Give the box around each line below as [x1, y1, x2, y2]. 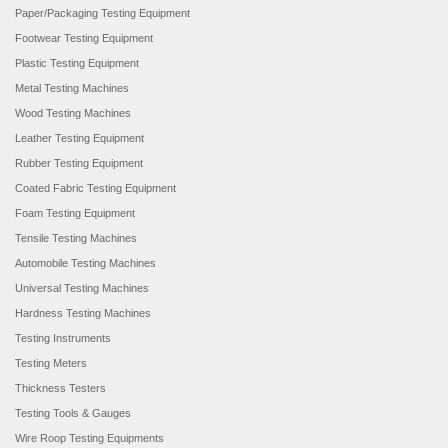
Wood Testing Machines [15, 107, 131, 119]
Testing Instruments [15, 332, 111, 344]
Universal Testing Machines [15, 282, 149, 294]
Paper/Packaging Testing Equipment [15, 7, 190, 19]
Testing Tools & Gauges [15, 407, 131, 419]
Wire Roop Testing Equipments [15, 432, 164, 444]
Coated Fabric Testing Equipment [15, 182, 176, 194]
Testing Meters [15, 357, 87, 369]
